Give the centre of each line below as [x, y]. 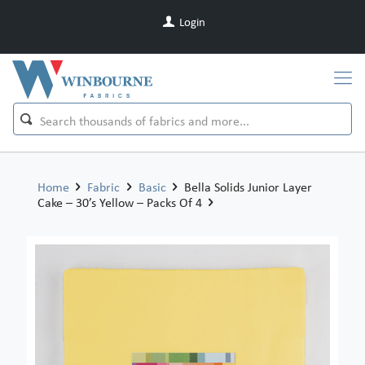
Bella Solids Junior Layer [248, 187]
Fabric [104, 187]
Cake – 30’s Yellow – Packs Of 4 [119, 202]
